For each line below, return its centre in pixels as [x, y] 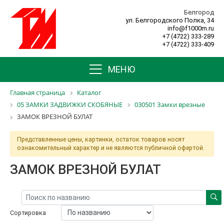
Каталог [89, 92]
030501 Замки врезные [170, 105]
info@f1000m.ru [191, 28]
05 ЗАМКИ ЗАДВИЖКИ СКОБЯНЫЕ [70, 105]
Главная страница [37, 92]
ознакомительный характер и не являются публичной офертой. [110, 148]
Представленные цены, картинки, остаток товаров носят [100, 139]
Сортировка [28, 212]
